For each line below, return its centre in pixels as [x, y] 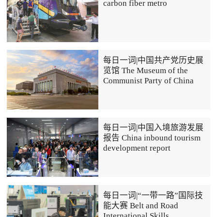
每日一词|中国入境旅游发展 [154, 128]
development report [137, 148]
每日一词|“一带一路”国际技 [153, 195]
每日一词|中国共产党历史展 [154, 60]
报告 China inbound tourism [152, 138]
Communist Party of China [149, 80]
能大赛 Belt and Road [141, 205]
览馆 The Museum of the [146, 70]
